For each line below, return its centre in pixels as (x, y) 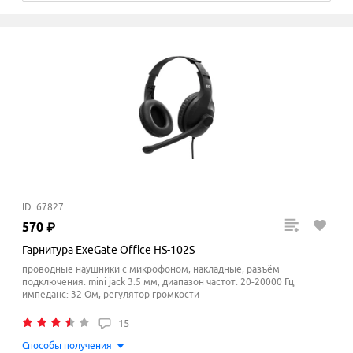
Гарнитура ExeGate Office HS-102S (108, 250)
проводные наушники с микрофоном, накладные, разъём (151, 269)
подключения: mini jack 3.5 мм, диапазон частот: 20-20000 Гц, (159, 282)
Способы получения (67, 346)
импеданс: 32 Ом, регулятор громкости (111, 295)
